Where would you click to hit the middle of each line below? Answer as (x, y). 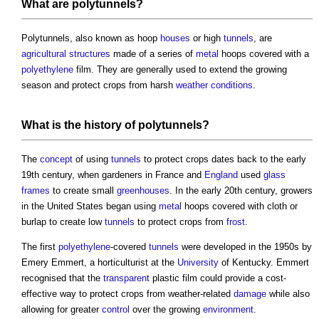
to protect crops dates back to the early (224, 159)
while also (288, 293)
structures (90, 53)
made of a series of (153, 53)
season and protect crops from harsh (99, 85)
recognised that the (62, 278)
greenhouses (143, 190)
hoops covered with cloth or (240, 206)
